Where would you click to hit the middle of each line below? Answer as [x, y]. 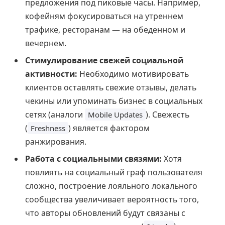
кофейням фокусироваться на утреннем [104, 16]
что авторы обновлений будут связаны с [105, 213]
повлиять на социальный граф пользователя [114, 173]
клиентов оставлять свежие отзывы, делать [111, 88]
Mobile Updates [115, 115]
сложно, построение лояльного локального [111, 186]
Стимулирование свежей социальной [104, 61]
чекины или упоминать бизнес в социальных [114, 101]
